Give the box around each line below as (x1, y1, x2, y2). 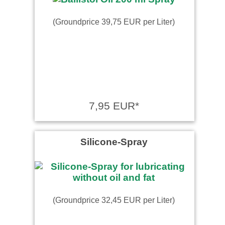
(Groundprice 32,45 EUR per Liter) (53, 195, 175, 204)
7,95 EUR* (88, 99, 139, 111)
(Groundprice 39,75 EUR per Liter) (53, 17, 175, 26)
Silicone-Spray (80, 136, 148, 147)
